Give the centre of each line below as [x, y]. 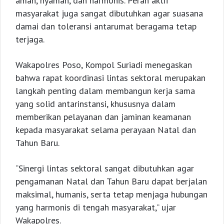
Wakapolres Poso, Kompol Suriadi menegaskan [104, 65]
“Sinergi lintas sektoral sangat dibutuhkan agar [105, 168]
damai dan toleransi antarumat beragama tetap [106, 26]
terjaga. [30, 39]
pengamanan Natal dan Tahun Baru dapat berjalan [111, 181]
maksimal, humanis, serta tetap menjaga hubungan [111, 194]
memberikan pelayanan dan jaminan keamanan [103, 117]
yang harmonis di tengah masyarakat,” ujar [96, 207]
